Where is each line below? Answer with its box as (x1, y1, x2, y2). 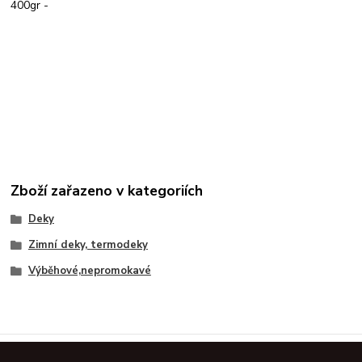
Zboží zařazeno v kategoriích (11, 181, 204, 201)
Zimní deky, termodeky (27, 237, 148, 252)
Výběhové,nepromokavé (27, 263, 151, 278)
